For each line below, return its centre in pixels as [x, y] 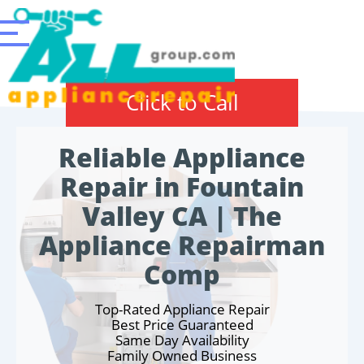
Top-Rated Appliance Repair [182, 309]
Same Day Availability [182, 340]
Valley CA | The [182, 216]
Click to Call [182, 102]
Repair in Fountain [182, 186]
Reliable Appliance [182, 157]
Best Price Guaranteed [182, 325]
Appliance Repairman [182, 245]
